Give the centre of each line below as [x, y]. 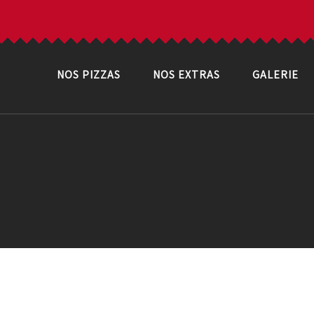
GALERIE [275, 75]
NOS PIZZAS [89, 75]
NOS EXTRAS [186, 75]
